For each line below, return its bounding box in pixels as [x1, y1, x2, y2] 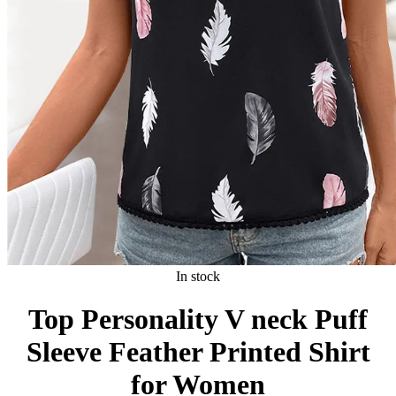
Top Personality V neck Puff [28, 303, 368, 336]
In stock [176, 268, 220, 284]
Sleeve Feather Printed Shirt [26, 336, 370, 369]
